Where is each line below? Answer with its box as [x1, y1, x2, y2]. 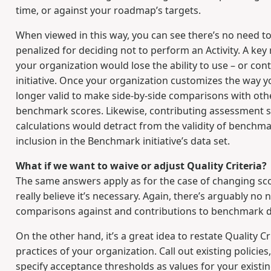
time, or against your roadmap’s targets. [15, 4, 201, 18]
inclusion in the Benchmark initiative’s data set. [15, 134, 230, 148]
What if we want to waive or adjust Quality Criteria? [15, 159, 267, 173]
